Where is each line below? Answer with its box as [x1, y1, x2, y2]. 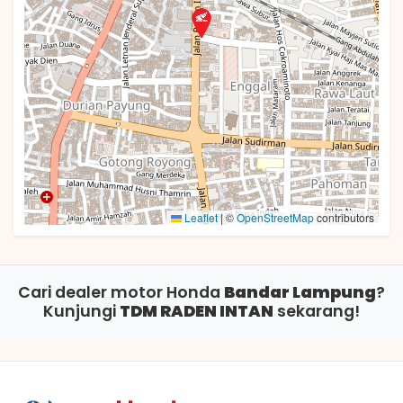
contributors [314, 209, 374, 225]
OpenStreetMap [237, 209, 314, 225]
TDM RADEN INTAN [120, 300, 273, 322]
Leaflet [182, 209, 218, 225]
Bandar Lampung [224, 281, 376, 303]
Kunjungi [43, 300, 120, 322]
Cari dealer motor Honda [18, 281, 224, 303]
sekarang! [273, 300, 360, 322]
